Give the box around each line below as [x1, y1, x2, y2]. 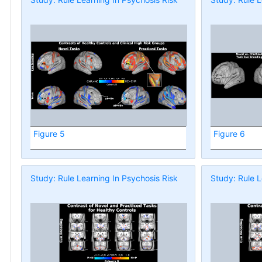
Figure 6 [213, 128, 245, 139]
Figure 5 [33, 128, 65, 139]
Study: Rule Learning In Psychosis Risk [30, 173, 178, 183]
